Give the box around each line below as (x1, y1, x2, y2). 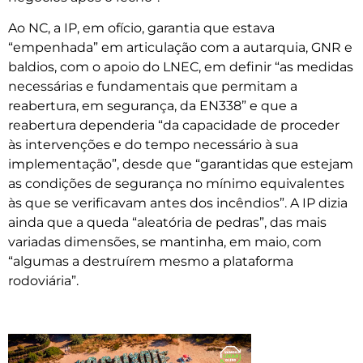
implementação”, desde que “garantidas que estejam (8, 156, 353, 173)
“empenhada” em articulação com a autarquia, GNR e (8, 40, 352, 56)
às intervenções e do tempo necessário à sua (8, 137, 298, 153)
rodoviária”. (8, 273, 79, 289)
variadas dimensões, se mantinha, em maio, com (8, 234, 322, 250)
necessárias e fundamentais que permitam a (8, 79, 297, 95)
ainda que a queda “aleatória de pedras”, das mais (8, 215, 327, 231)
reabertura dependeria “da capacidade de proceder (8, 117, 340, 134)
